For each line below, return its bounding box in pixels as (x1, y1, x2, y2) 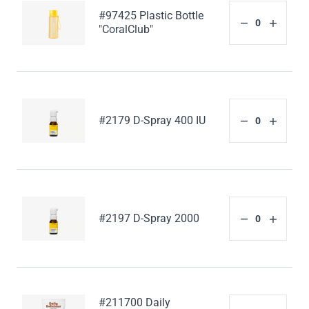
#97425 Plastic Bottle (99, 9, 204, 23)
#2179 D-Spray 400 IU (99, 114, 206, 128)
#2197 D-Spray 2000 (99, 212, 200, 226)
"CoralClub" (99, 23, 154, 37)
